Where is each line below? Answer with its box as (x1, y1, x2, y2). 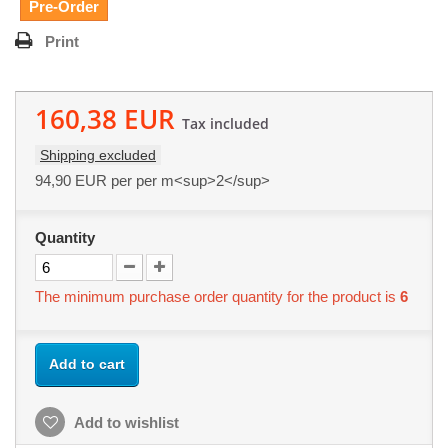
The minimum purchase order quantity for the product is (35, 288, 400, 306)
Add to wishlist (71, 414, 179, 432)
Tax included (182, 114, 269, 134)
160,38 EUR (35, 101, 175, 138)
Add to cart (49, 356, 125, 373)
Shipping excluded (40, 147, 156, 164)
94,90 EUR (35, 172, 107, 190)
